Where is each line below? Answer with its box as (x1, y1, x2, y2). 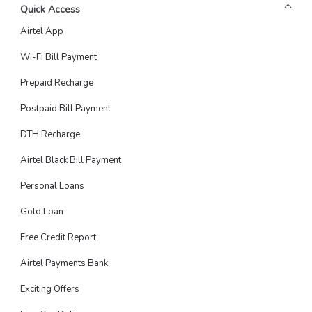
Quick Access (19, 2, 80, 16)
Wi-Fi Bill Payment (19, 50, 97, 63)
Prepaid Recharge (19, 76, 93, 89)
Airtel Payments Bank (19, 256, 108, 270)
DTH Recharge (19, 127, 80, 141)
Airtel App (19, 24, 63, 38)
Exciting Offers (19, 282, 79, 295)
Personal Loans (19, 179, 84, 192)
